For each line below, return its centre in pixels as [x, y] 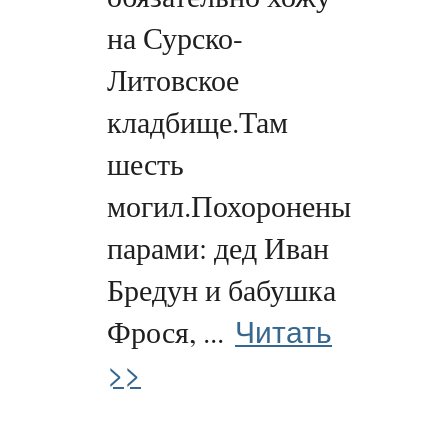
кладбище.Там [197, 122]
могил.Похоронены [229, 206]
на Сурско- [175, 38]
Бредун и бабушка [221, 290]
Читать [283, 330]
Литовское [173, 80]
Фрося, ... [165, 332]
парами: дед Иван [218, 248]
